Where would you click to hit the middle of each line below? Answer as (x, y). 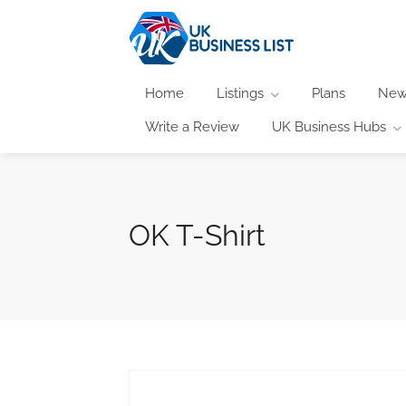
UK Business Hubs (329, 126)
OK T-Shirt (197, 235)
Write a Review (192, 126)
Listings (240, 93)
